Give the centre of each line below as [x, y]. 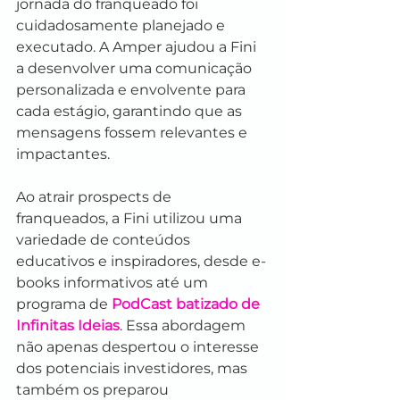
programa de [64, 304]
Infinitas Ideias [68, 325]
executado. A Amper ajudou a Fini [138, 46]
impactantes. [63, 154]
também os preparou [94, 389]
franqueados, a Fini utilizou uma [131, 218]
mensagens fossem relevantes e [133, 132]
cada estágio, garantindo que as [131, 111]
